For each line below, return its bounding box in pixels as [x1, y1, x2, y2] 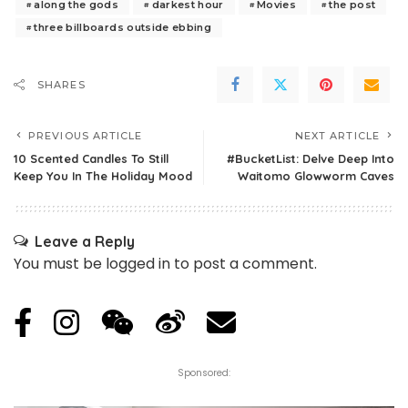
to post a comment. [170, 252, 317, 274]
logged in [106, 252, 170, 274]
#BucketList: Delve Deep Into [227, 150, 394, 166]
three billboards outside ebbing [34, 20, 212, 34]
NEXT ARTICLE [294, 128, 380, 142]
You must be [14, 252, 106, 274]
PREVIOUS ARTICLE [28, 128, 143, 142]
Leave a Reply [35, 231, 135, 250]
